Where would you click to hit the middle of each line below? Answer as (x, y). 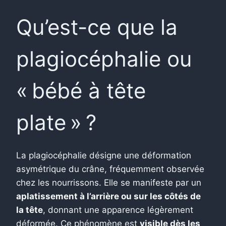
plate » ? (56, 122)
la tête (30, 210)
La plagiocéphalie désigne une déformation (104, 155)
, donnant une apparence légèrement (118, 210)
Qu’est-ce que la (97, 27)
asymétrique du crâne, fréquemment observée (110, 169)
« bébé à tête (81, 90)
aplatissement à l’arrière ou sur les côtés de (108, 196)
